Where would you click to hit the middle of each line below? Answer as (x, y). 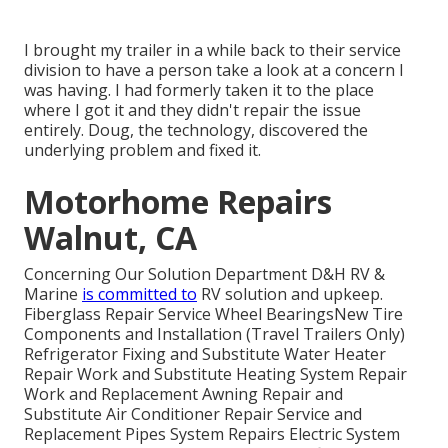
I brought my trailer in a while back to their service (212, 49)
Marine (53, 293)
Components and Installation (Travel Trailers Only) (214, 333)
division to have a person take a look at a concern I (214, 69)
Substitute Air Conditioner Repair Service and (193, 413)
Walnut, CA (110, 237)
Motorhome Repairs (178, 201)
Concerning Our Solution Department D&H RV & (204, 273)
